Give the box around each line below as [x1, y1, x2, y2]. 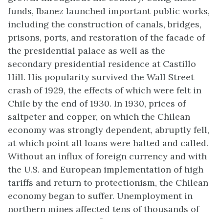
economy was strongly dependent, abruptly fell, [8, 124, 209, 135]
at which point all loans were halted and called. [8, 137, 208, 149]
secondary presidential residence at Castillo [8, 58, 196, 69]
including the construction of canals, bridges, [8, 18, 201, 30]
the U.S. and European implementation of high [8, 163, 203, 175]
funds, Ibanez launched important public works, [8, 5, 210, 17]
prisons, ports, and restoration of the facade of [8, 31, 205, 43]
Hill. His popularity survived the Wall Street [8, 71, 194, 83]
